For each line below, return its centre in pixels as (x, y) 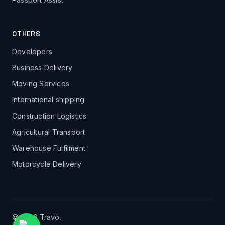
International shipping (48, 99)
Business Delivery (42, 67)
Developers (32, 51)
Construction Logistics (49, 116)
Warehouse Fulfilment (49, 148)
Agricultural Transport (49, 132)
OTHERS (26, 34)
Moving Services (41, 83)
